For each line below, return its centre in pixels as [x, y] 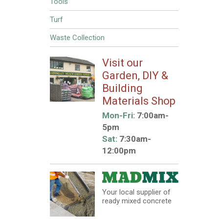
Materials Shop [139, 101]
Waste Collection [77, 38]
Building [122, 88]
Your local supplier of [136, 192]
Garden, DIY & [135, 76]
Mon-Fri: [118, 115]
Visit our [122, 63]
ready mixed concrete [137, 201]
